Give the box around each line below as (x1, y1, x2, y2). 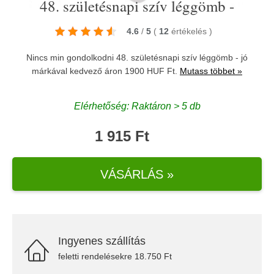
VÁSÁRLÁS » (100, 167, 174, 181)
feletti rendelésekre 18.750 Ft (58, 251, 172, 261)
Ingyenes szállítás (58, 235, 146, 247)
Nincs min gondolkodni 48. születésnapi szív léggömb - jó (26, 53, 248, 62)
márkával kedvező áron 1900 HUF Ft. (32, 66, 180, 76)
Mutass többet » (180, 66, 242, 76)
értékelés (171, 26, 209, 36)
